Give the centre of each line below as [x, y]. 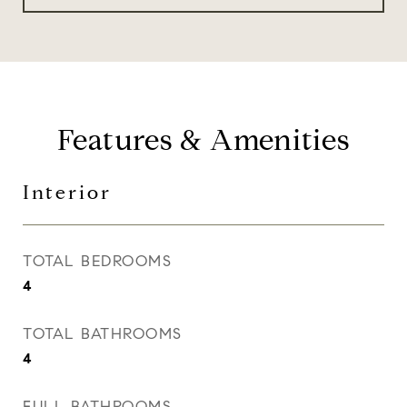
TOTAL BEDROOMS [97, 261]
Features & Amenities [203, 140]
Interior [67, 193]
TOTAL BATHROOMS [103, 334]
